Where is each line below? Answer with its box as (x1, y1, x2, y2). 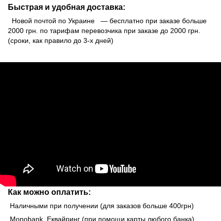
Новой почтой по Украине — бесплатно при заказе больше (8, 16, 207, 25)
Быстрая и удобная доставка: (8, 2, 125, 11)
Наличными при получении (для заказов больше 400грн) (8, 201, 194, 210)
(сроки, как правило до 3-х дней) (8, 36, 113, 44)
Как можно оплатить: (8, 187, 91, 196)
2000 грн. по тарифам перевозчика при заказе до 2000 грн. (8, 26, 200, 35)
